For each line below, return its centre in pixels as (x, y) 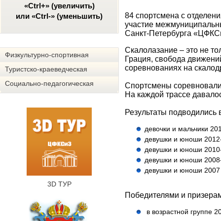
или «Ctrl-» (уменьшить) (59, 16)
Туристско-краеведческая (46, 69)
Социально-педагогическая (49, 83)
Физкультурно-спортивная (47, 55)
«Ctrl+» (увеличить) (59, 6)
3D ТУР (59, 184)
